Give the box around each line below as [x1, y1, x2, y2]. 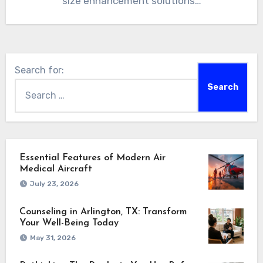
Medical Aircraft [19, 164, 92, 174]
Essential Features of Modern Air [19, 153, 166, 163]
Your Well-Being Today [19, 218, 119, 228]
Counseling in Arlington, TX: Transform [19, 207, 187, 217]
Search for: [14, 64, 64, 76]
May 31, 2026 [29, 233, 76, 242]
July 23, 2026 [29, 179, 79, 188]
